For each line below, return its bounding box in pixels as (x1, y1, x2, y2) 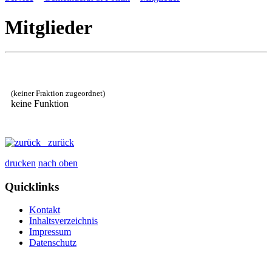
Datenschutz (29, 237, 76, 248)
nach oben (38, 157, 78, 168)
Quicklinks (5, 180, 59, 193)
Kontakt (29, 205, 60, 216)
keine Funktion (11, 98, 69, 109)
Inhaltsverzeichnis (29, 216, 98, 226)
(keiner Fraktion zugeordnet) (11, 89, 105, 98)
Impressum (29, 226, 71, 237)
